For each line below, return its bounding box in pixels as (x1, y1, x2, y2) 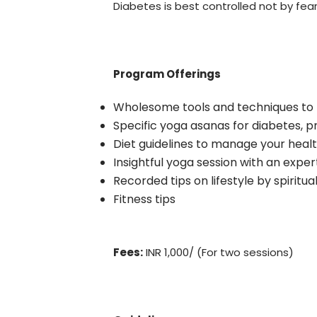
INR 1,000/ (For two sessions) (143, 245, 294, 260)
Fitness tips (113, 191, 176, 207)
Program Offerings (113, 67, 221, 81)
